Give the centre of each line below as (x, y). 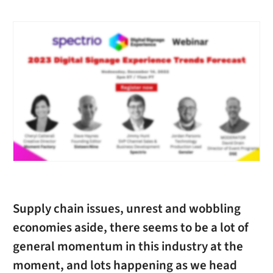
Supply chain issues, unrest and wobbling (126, 209)
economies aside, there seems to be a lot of (130, 228)
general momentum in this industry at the (128, 247)
